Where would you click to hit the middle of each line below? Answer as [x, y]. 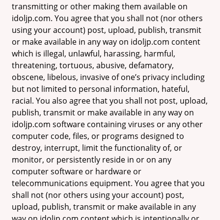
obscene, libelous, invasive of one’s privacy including [108, 77]
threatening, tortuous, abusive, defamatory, [93, 65]
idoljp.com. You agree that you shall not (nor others [107, 18]
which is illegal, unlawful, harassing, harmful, [94, 54]
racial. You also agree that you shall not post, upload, [110, 101]
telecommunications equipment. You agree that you [108, 183]
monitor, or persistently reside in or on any [92, 160]
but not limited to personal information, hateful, [101, 89]
